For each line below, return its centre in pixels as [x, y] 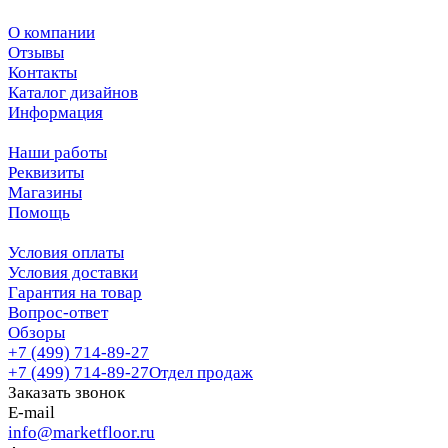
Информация [55, 113]
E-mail [31, 413]
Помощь [39, 213]
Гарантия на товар [75, 293]
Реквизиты [46, 173]
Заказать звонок [66, 393]
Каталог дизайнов [73, 93]
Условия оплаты [66, 253]
